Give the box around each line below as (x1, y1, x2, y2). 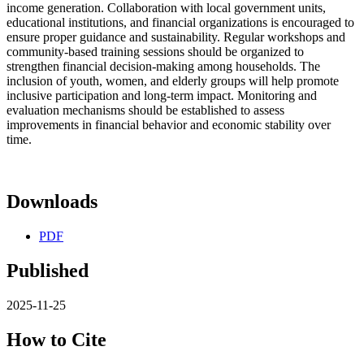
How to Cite (6, 328, 106, 350)
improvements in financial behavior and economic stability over (6, 118, 331, 132)
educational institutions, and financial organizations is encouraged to (6, 15, 354, 30)
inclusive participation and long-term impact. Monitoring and (6, 89, 317, 103)
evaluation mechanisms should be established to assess (6, 103, 284, 118)
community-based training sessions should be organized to (6, 45, 304, 59)
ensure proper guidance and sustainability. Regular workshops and (6, 30, 345, 45)
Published (6, 259, 89, 281)
